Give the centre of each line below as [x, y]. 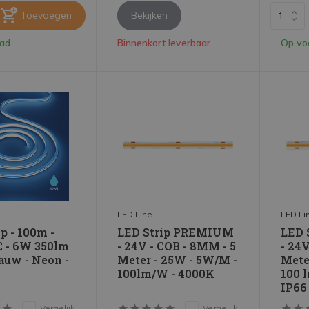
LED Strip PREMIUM [176, 232]
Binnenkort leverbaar [164, 43]
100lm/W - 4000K [166, 274]
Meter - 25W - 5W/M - [178, 260]
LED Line [135, 215]
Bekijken [150, 16]
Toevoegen [47, 16]
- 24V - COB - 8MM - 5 [177, 246]
